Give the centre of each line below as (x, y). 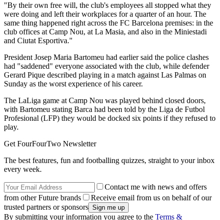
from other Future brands (42, 198)
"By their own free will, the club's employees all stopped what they (108, 5)
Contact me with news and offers (156, 187)
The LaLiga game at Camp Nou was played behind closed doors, (105, 101)
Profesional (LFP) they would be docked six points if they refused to (110, 118)
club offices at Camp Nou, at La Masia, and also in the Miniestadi (105, 32)
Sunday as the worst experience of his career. (73, 84)
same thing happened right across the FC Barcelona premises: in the (109, 23)
